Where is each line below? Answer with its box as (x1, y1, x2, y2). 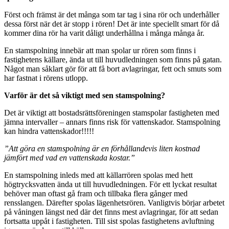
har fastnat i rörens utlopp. (4, 73, 88, 82)
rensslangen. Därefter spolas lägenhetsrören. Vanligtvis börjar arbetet (4, 198, 224, 207)
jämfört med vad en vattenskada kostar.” (4, 153, 135, 162)
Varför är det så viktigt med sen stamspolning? (4, 90, 165, 100)
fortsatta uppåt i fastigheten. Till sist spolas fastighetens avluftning (4, 216, 214, 225)
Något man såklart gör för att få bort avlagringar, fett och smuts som (4, 64, 221, 73)
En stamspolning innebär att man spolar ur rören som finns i (4, 45, 196, 55)
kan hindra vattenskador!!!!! (4, 126, 94, 135)
